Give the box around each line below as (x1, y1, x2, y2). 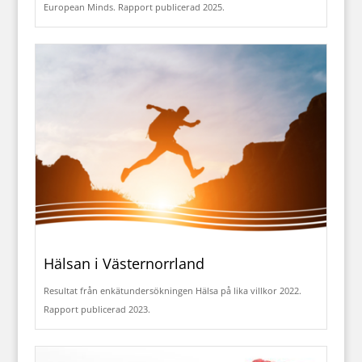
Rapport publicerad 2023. (43, 302, 150, 315)
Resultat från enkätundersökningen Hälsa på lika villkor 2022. (43, 284, 301, 297)
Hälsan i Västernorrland (43, 253, 204, 273)
